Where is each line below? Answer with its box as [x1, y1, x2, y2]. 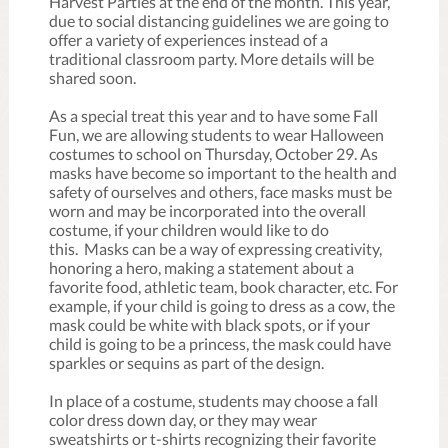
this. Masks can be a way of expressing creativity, [49, 239, 382, 258]
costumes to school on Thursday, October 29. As [49, 144, 378, 163]
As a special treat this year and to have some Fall [49, 106, 378, 125]
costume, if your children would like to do [49, 220, 329, 239]
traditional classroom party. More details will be [49, 49, 374, 68]
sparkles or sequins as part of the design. [49, 353, 327, 372]
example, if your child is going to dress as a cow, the [49, 296, 395, 315]
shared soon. [49, 68, 142, 87]
